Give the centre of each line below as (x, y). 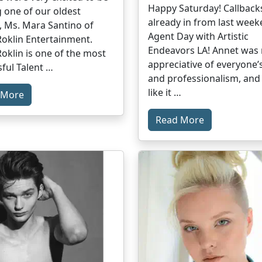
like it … (165, 92)
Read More (180, 120)
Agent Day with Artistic (198, 36)
